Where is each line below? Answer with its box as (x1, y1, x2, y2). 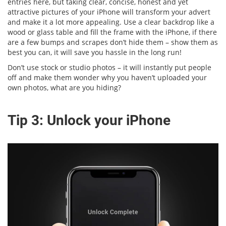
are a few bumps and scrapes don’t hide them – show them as (8, 37, 218, 47)
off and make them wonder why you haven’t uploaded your (8, 72, 207, 82)
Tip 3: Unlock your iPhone (8, 111, 171, 129)
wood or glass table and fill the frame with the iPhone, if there (8, 27, 217, 37)
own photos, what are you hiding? (8, 82, 121, 92)
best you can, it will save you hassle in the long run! (8, 47, 182, 57)
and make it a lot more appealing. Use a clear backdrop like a (8, 17, 214, 27)
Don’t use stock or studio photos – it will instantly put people (8, 62, 211, 72)
